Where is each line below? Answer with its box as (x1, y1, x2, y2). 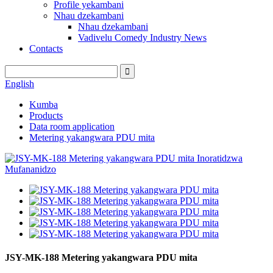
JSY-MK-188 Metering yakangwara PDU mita (5, 252, 197, 263)
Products (29, 110, 63, 121)
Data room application (29, 121, 115, 132)
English (5, 79, 34, 89)
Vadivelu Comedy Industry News (78, 32, 207, 43)
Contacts (29, 43, 63, 54)
